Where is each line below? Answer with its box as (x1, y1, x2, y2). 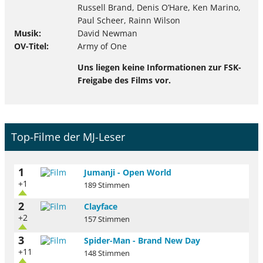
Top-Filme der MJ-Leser (11, 130, 126, 144)
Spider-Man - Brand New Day (84, 235, 200, 247)
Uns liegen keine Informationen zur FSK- (77, 61, 241, 73)
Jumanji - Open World (84, 167, 171, 178)
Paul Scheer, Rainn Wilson (77, 14, 180, 26)
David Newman (77, 27, 137, 39)
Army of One (77, 40, 127, 52)
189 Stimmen (84, 180, 130, 191)
